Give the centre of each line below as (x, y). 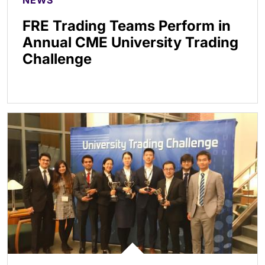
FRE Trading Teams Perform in (127, 26)
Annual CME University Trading (130, 43)
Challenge (57, 59)
